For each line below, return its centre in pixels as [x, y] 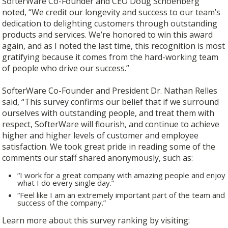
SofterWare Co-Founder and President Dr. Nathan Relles [110, 90]
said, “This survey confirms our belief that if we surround [111, 102]
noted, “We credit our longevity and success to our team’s [111, 12]
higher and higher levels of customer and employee [101, 135]
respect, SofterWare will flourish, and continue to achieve [111, 124]
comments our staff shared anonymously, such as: [98, 158]
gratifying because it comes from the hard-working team [110, 57]
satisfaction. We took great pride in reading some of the [109, 146]
